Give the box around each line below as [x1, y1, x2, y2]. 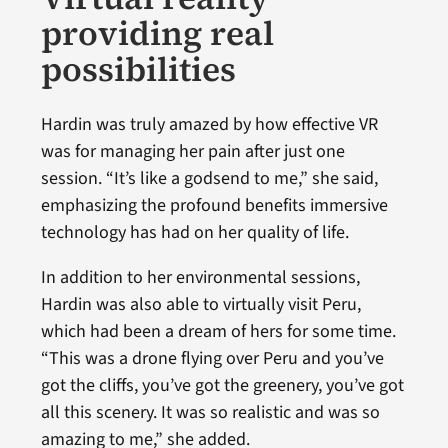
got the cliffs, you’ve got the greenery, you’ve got [40, 372, 404, 398]
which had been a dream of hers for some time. [40, 318, 396, 344]
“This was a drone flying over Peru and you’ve [40, 345, 384, 371]
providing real [40, 9, 274, 56]
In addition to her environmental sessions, [40, 264, 360, 290]
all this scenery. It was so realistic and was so [40, 399, 380, 425]
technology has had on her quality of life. [40, 219, 349, 245]
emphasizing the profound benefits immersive [40, 192, 388, 218]
